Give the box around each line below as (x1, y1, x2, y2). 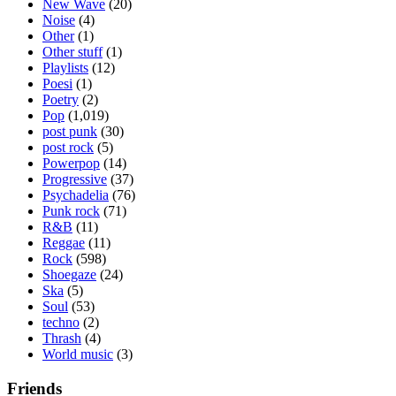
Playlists (42, 60, 88, 76)
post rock (42, 140, 94, 156)
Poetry (42, 92, 79, 108)
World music (42, 346, 113, 362)
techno (42, 315, 80, 331)
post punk (42, 124, 97, 140)
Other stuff (42, 44, 103, 60)
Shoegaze (42, 267, 96, 283)
